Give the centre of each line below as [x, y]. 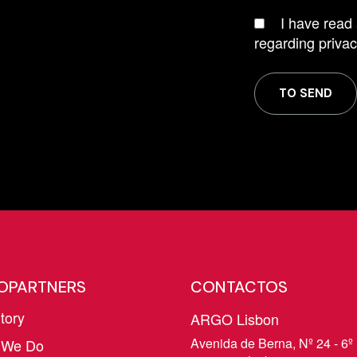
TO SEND [306, 93]
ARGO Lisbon [235, 319]
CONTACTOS [239, 287]
